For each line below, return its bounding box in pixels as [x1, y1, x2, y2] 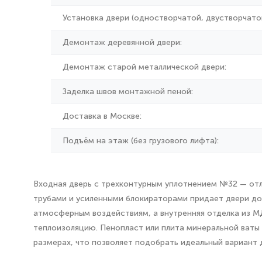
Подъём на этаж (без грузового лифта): [63, 136, 219, 146]
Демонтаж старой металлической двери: [63, 62, 226, 72]
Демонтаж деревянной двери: [63, 37, 182, 47]
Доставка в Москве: [63, 111, 142, 121]
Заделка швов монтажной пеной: [63, 87, 193, 96]
